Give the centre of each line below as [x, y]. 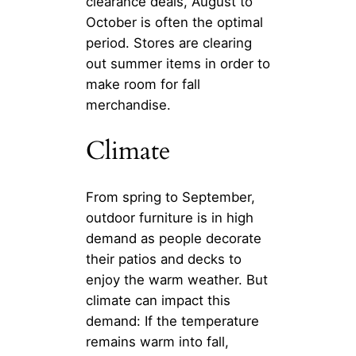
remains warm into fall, [157, 341]
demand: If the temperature [172, 321]
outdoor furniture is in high [170, 217]
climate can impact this [158, 300]
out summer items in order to [178, 64]
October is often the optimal [174, 23]
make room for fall [143, 85]
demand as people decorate [174, 238]
